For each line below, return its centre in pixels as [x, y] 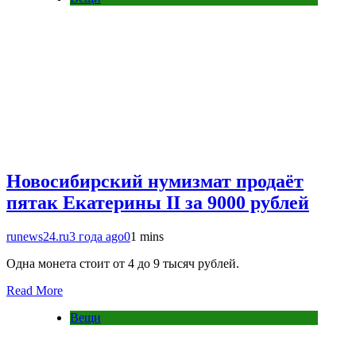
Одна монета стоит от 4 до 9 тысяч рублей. [123, 264]
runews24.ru [38, 237]
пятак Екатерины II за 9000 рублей [158, 203]
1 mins [147, 237]
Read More [35, 291]
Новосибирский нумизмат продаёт [155, 182]
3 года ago [97, 237]
